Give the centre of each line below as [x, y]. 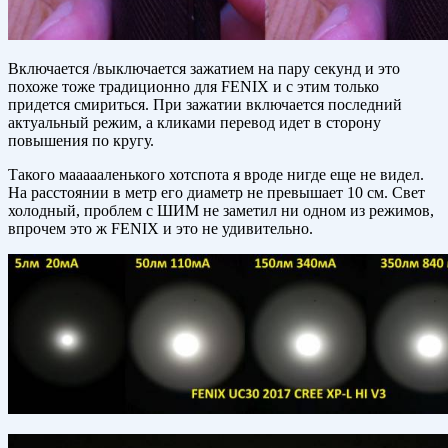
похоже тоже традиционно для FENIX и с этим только [193, 87]
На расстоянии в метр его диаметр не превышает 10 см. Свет [216, 193]
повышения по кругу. [81, 141]
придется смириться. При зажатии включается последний [205, 105]
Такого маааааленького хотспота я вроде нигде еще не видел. [216, 175]
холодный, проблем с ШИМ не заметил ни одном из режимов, [221, 211]
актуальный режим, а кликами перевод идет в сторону [194, 123]
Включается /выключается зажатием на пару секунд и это [204, 69]
